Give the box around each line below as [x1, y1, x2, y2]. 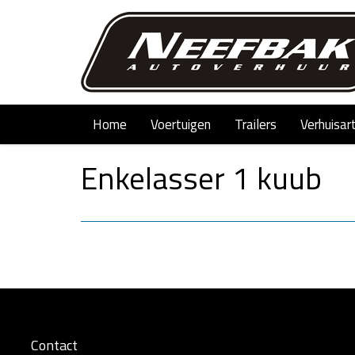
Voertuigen [151, 113, 211, 135]
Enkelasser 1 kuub [81, 155, 322, 201]
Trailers [235, 113, 277, 135]
